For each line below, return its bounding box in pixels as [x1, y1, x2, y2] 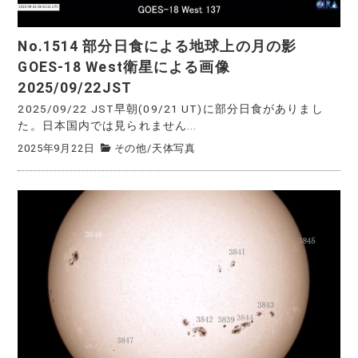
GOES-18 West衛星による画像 [18, 58, 230, 75]
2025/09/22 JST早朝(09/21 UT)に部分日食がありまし [18, 102, 324, 116]
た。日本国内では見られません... [18, 119, 197, 133]
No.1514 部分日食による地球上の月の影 [18, 38, 297, 54]
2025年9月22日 [18, 141, 95, 154]
